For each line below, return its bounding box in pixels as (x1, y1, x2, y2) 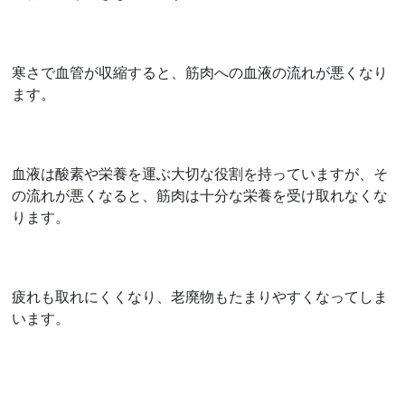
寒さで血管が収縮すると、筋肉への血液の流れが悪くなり (12, 61, 389, 82)
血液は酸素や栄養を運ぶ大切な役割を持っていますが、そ (12, 163, 389, 184)
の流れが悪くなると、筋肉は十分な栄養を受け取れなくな (12, 184, 389, 205)
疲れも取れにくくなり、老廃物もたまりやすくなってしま (12, 286, 389, 306)
